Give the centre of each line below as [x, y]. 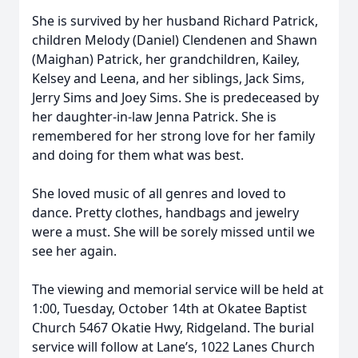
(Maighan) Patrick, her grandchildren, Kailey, [166, 59]
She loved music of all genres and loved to [159, 193]
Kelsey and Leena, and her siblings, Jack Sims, [168, 78]
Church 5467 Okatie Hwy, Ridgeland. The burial [173, 328]
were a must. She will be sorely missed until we [173, 232]
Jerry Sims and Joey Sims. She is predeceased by [175, 97]
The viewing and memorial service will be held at [178, 289]
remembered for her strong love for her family [173, 136]
